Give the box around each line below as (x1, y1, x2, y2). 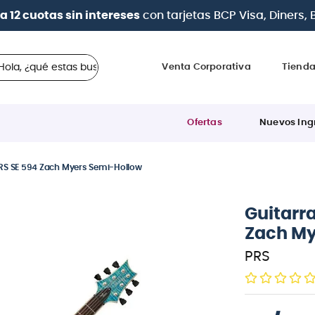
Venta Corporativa (162, 62, 251, 72)
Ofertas (187, 117, 222, 127)
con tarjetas (139, 10, 214, 21)
